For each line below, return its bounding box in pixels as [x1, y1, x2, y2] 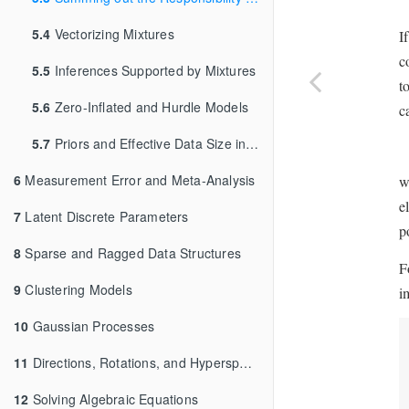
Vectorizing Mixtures [50, 24, 174, 43]
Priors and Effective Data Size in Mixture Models [50, 133, 246, 152]
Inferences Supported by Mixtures [50, 60, 257, 79]
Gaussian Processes [28, 316, 155, 335]
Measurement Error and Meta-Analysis [21, 170, 256, 189]
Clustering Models [21, 279, 132, 299]
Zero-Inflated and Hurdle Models [50, 97, 249, 116]
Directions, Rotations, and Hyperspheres [28, 352, 240, 372]
